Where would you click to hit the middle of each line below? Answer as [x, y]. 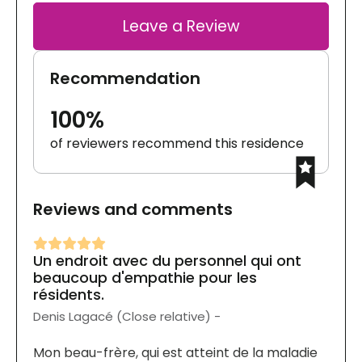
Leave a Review [181, 26]
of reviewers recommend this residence [177, 143]
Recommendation [125, 78]
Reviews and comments [133, 209]
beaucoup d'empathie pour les [145, 277]
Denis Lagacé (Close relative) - [127, 316]
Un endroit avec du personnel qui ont [167, 260]
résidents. [69, 294]
